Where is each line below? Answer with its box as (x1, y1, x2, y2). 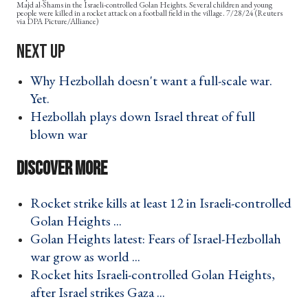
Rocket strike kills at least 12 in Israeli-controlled (30, 194, 291, 212)
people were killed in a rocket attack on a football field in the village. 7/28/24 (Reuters (16, 8, 283, 19)
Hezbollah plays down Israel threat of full (30, 107, 255, 126)
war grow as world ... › (30, 247, 148, 266)
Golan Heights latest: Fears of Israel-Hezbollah (30, 230, 281, 248)
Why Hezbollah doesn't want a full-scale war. (30, 71, 272, 90)
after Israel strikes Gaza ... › (30, 283, 173, 302)
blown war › (30, 125, 96, 144)
